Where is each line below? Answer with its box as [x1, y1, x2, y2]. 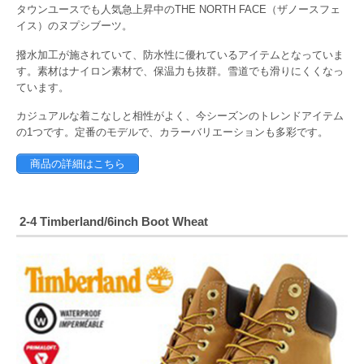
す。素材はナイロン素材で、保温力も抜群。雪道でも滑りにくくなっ [16, 64, 344, 77]
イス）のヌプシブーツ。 [16, 19, 132, 32]
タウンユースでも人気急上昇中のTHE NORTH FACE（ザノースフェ [16, 3, 340, 16]
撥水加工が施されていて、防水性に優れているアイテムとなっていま [16, 48, 344, 61]
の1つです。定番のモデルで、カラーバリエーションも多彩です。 [16, 126, 328, 139]
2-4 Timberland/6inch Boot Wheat [19, 214, 208, 229]
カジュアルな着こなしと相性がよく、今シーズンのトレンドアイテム [16, 110, 344, 123]
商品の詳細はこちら [30, 158, 125, 171]
